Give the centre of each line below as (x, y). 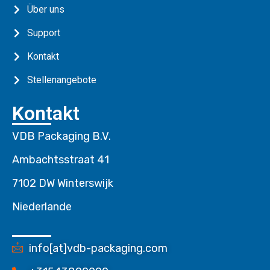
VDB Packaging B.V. (61, 136)
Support (44, 33)
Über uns (46, 9)
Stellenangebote (62, 80)
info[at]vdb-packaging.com (98, 248)
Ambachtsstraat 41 (61, 160)
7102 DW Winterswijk (63, 183)
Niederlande (42, 207)
